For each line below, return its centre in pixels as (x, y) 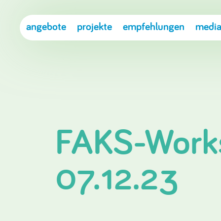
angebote (46, 26)
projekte (94, 26)
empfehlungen (154, 26)
